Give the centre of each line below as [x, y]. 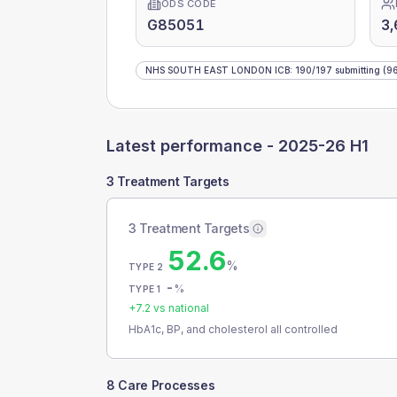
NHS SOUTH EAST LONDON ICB [218, 70]
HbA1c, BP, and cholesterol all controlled [233, 329]
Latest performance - [192, 146]
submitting [356, 70]
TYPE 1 [145, 289]
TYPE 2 [146, 267]
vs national [180, 308]
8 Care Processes [161, 385]
